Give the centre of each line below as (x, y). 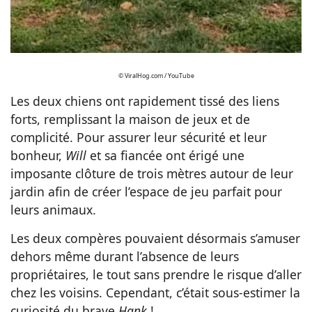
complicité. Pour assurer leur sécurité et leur (139, 138)
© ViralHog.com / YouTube (156, 76)
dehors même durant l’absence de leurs (125, 257)
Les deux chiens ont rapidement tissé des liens (145, 101)
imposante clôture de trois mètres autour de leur (152, 174)
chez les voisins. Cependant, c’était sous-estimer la (155, 293)
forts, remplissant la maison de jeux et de (130, 119)
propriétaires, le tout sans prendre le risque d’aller (156, 275)
